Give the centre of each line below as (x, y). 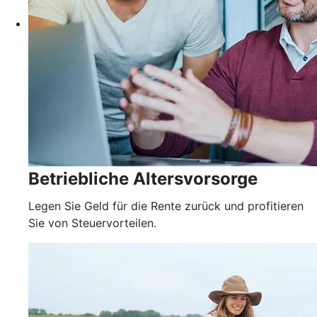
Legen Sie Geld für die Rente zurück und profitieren (166, 206)
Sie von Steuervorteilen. (92, 223)
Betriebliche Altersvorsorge (143, 178)
